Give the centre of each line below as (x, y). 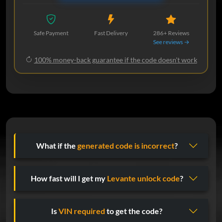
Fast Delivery (111, 33)
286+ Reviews (171, 33)
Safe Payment (51, 33)
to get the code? (134, 211)
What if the (56, 146)
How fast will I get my (69, 178)
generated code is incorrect (126, 146)
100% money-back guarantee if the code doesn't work (115, 59)
